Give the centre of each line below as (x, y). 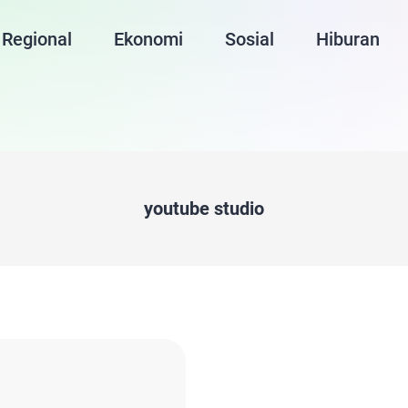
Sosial (250, 39)
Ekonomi (149, 39)
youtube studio (204, 209)
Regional (37, 39)
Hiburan (348, 39)
